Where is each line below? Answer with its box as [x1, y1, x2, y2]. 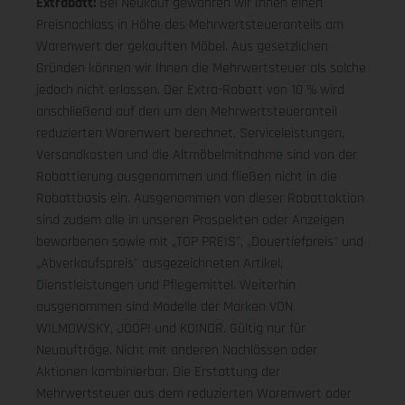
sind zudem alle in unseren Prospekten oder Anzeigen [36, 211, 344, 231]
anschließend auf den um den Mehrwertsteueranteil [36, 102, 337, 122]
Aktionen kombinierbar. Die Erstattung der [36, 363, 280, 382]
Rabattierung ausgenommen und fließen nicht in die [36, 167, 337, 187]
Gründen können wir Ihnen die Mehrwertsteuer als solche [36, 59, 366, 79]
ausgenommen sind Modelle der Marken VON [36, 297, 293, 317]
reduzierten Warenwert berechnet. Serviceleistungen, [36, 124, 344, 144]
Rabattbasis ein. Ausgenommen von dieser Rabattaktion [36, 189, 364, 209]
